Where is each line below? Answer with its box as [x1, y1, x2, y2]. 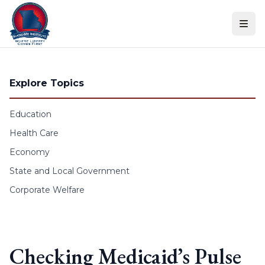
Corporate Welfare [9, 185, 85, 195]
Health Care [9, 128, 59, 138]
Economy [9, 147, 50, 157]
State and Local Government [9, 166, 130, 176]
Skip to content [4, 6, 77, 17]
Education [9, 109, 51, 119]
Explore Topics [9, 77, 84, 89]
